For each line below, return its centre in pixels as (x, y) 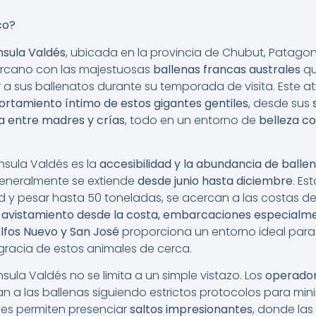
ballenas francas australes (227, 69)
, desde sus (280, 103)
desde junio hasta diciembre (215, 181)
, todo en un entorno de (192, 120)
